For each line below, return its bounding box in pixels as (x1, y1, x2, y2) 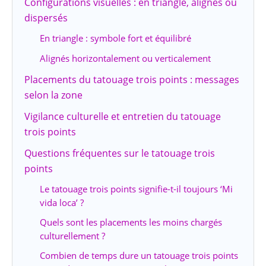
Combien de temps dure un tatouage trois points (39, 249, 238, 262)
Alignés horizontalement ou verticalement (39, 52, 211, 65)
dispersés (24, 11, 68, 25)
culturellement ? (39, 230, 105, 242)
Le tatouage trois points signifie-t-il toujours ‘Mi (39, 183, 233, 195)
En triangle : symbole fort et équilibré (39, 32, 191, 45)
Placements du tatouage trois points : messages (24, 73, 239, 87)
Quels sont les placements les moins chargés (39, 216, 222, 229)
